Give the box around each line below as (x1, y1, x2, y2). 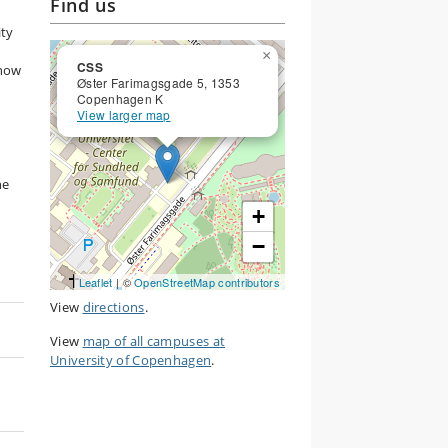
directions (82, 298, 145, 316)
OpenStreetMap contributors (134, 274, 280, 290)
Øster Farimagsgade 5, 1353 (77, 74, 240, 91)
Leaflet (78, 274, 113, 290)
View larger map (77, 106, 171, 123)
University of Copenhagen (50, 351, 212, 369)
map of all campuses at (82, 332, 226, 350)
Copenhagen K (77, 90, 164, 107)
